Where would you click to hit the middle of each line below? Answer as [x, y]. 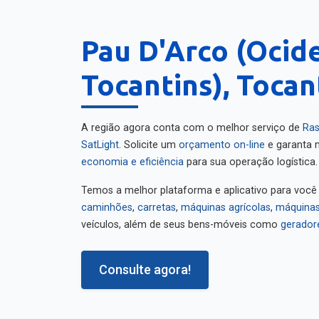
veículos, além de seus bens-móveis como [181, 220]
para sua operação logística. [251, 157]
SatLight [100, 140]
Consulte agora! [145, 265]
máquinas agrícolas [226, 203]
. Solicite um [149, 140]
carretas [157, 203]
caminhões [107, 203]
